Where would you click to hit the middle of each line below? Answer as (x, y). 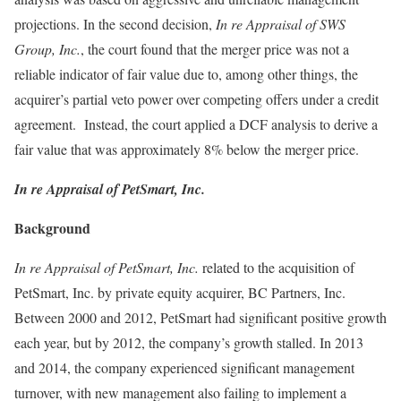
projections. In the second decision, (115, 24)
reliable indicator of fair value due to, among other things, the (186, 74)
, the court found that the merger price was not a (215, 49)
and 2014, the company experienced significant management (184, 367)
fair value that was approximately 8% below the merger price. (187, 149)
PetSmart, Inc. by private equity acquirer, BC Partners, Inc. (180, 292)
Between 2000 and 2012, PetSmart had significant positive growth (200, 317)
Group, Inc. (47, 49)
